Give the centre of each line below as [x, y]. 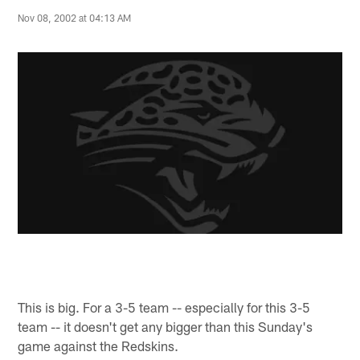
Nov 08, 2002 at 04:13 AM [75, 18]
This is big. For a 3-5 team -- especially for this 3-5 [164, 307]
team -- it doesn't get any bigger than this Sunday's [166, 326]
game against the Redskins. [98, 345]
